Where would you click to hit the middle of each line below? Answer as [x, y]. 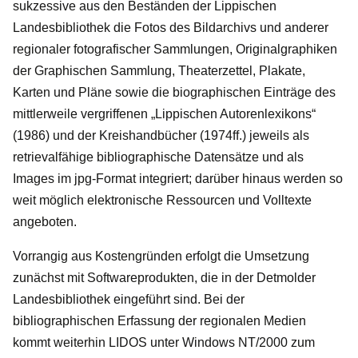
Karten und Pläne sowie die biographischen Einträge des [174, 92]
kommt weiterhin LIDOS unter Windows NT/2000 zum [164, 342]
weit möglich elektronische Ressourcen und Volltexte [162, 200]
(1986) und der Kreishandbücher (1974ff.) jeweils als [161, 135]
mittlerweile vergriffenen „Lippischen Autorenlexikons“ [164, 113]
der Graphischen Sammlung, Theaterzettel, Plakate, [159, 70]
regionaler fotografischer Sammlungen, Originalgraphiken [175, 49]
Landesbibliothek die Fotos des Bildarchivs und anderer [171, 27]
